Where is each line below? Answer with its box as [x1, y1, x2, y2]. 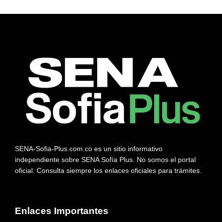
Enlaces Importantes [15, 206, 109, 217]
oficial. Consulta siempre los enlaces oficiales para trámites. [15, 166, 202, 175]
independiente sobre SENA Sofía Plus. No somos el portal [15, 156, 196, 164]
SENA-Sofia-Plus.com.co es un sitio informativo [15, 145, 163, 153]
